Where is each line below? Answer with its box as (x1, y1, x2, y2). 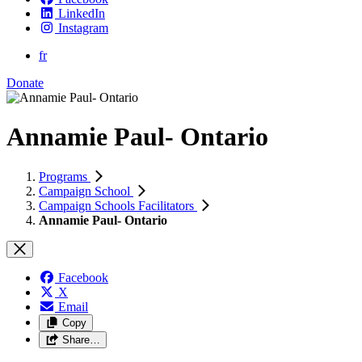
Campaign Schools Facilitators (39, 198, 197, 213)
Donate (6, 76, 44, 90)
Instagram (58, 21, 108, 35)
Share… (61, 333, 100, 346)
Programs (39, 169, 90, 183)
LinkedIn (58, 6, 105, 20)
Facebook (58, 270, 108, 284)
